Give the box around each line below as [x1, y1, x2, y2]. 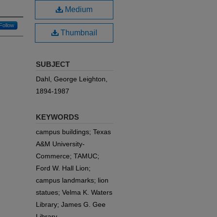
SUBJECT [36, 60, 70, 68]
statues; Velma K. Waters [36, 188, 112, 196]
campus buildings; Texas [36, 128, 111, 136]
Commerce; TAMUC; [36, 152, 99, 160]
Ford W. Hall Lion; [36, 164, 91, 172]
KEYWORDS [36, 113, 79, 121]
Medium [63, 5, 93, 14]
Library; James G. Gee [36, 201, 106, 208]
